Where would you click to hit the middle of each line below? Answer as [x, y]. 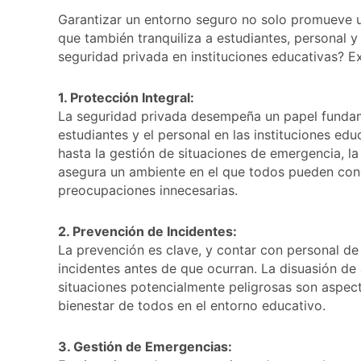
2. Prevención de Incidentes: [147, 231]
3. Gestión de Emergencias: [145, 346]
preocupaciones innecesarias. [148, 190]
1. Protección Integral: [126, 97]
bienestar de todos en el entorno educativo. [192, 305]
